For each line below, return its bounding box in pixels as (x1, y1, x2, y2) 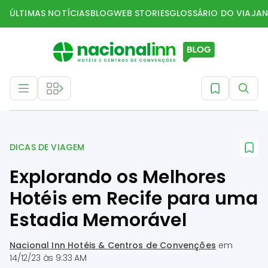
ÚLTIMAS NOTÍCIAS (10, 7, 90, 19)
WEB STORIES (114, 7, 169, 19)
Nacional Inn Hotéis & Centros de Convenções (10, 239, 216, 251)
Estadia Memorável (10, 208, 187, 233)
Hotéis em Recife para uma (10, 186, 258, 211)
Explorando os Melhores (10, 165, 227, 190)
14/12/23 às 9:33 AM (10, 252, 87, 264)
